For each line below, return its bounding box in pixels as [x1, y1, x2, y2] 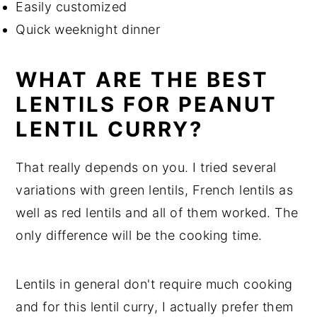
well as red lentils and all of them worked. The [16, 204, 299, 220]
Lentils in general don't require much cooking [16, 276, 293, 292]
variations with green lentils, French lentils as [16, 182, 294, 197]
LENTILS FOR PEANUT [16, 91, 278, 117]
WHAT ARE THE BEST [16, 67, 270, 92]
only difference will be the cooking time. [16, 227, 263, 243]
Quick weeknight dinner [16, 21, 161, 37]
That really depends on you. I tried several [16, 159, 277, 175]
